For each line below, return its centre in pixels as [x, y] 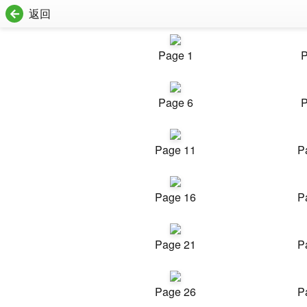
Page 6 [175, 102]
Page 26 [175, 292]
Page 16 [175, 197]
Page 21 [175, 244]
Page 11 [175, 150]
